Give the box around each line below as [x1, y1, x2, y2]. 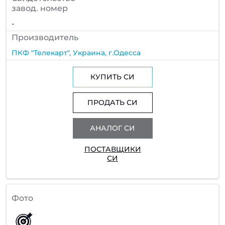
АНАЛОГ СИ [90, 124, 135, 133]
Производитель [12, 32, 78, 42]
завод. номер [12, 3, 68, 13]
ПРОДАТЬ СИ [87, 98, 138, 107]
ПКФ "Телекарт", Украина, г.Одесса [12, 48, 141, 57]
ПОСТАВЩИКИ [84, 145, 141, 154]
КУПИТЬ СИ [90, 72, 135, 82]
